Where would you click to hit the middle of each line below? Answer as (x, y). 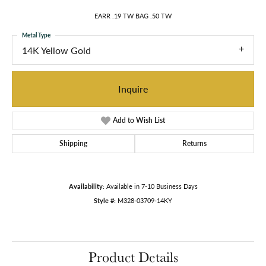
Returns (194, 143)
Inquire (133, 88)
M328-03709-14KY (145, 200)
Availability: (86, 186)
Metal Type (36, 35)
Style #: (105, 200)
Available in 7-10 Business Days (152, 186)
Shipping (73, 143)
